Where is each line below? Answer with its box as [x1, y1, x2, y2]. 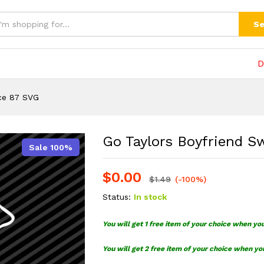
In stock [134, 192, 167, 202]
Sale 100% [29, 142, 73, 152]
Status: [103, 192, 131, 202]
